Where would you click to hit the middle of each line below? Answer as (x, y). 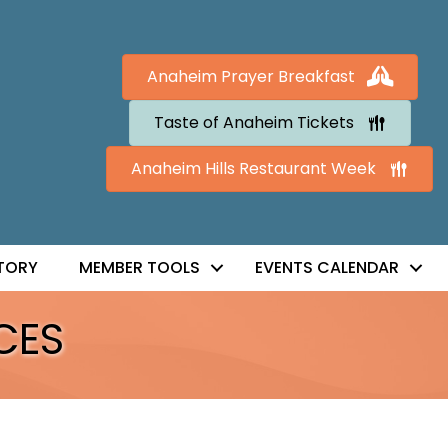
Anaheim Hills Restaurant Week (254, 168)
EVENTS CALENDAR (326, 268)
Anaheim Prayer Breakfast (250, 76)
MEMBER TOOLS (139, 268)
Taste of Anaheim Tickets (253, 122)
